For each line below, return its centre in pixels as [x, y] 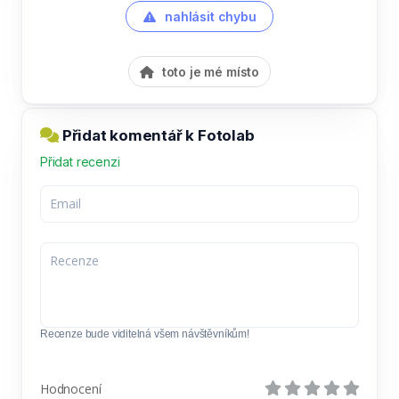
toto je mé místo [209, 71]
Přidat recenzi [80, 161]
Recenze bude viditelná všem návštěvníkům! [145, 334]
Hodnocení [71, 388]
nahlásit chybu [209, 16]
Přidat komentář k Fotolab [157, 135]
